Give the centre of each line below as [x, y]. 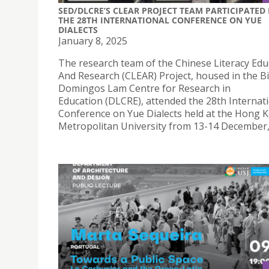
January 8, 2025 [93, 41]
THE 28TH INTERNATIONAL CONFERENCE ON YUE [160, 20]
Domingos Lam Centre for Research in [144, 89]
